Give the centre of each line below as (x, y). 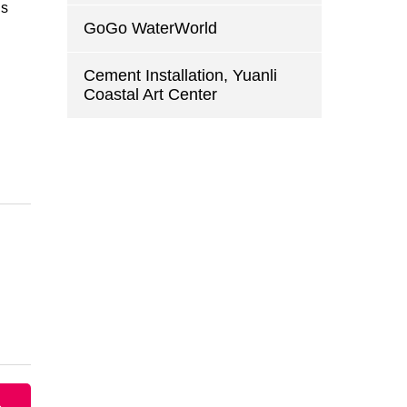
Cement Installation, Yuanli (180, 75)
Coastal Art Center (150, 94)
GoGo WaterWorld (150, 28)
